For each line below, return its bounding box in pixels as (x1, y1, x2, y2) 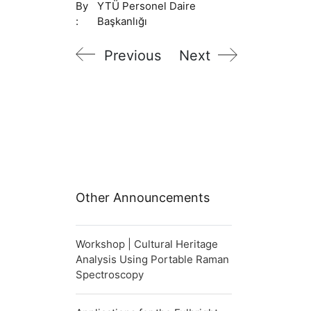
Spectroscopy (76, 268, 144, 281)
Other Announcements (76, 190, 210, 205)
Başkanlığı (97, 15, 148, 28)
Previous (104, 47, 161, 64)
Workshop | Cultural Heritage (76, 237, 218, 251)
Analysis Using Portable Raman (76, 253, 229, 266)
